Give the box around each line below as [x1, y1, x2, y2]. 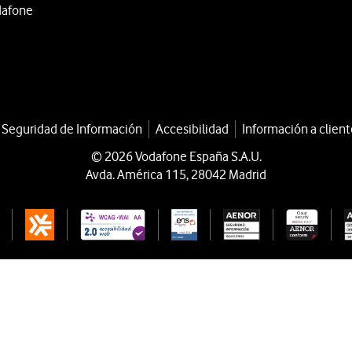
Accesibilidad [156, 120, 229, 137]
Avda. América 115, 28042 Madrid [86, 166, 266, 182]
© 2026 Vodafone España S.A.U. [90, 148, 262, 164]
